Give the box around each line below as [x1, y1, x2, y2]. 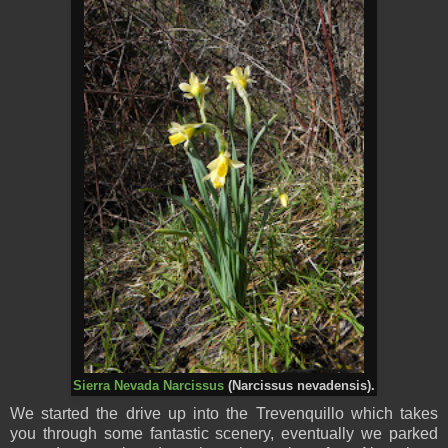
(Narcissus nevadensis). [224, 378, 375, 393]
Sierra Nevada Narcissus [73, 378, 224, 393]
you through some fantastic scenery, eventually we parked [10, 424, 438, 442]
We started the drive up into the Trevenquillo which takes [10, 404, 438, 422]
